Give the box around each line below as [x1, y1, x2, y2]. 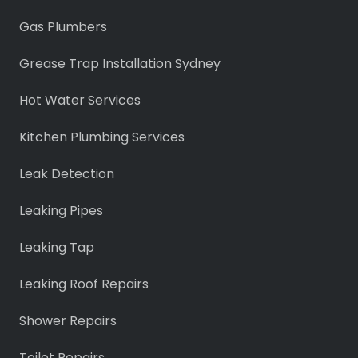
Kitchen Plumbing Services [19, 127, 185, 146]
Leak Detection [19, 164, 114, 183]
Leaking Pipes [19, 201, 103, 220]
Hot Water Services [19, 90, 141, 109]
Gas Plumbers [19, 17, 107, 36]
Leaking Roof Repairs [19, 274, 149, 293]
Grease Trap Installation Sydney [19, 54, 221, 73]
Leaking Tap [19, 237, 94, 257]
